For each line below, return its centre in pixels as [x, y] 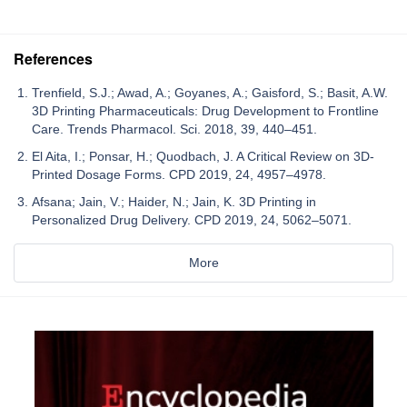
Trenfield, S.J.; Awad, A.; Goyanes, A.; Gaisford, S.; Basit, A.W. [210, 92]
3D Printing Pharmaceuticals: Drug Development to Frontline [205, 110]
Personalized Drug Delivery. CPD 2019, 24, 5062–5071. [192, 219]
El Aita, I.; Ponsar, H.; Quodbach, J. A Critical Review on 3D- [203, 156]
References [53, 58]
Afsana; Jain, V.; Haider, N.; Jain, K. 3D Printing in [174, 201]
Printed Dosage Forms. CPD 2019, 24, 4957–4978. [179, 174]
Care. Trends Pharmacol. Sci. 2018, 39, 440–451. [174, 129]
